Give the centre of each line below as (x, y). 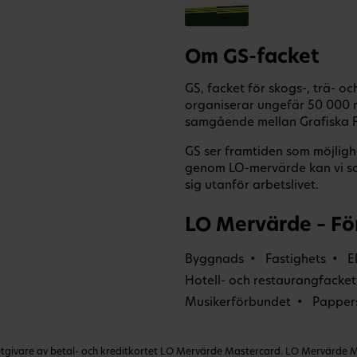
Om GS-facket (252, 58)
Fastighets (296, 260)
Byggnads (214, 260)
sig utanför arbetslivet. (252, 186)
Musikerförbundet (238, 303)
